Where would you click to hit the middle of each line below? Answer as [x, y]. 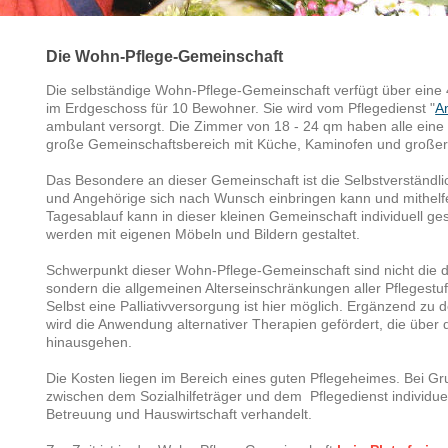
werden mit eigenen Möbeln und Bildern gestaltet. [203, 234]
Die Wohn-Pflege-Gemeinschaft [165, 57]
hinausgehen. [89, 342]
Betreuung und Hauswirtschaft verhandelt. [179, 414]
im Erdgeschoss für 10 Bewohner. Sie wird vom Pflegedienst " [241, 108]
